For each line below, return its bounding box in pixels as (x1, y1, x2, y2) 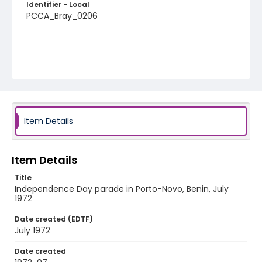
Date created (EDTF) (15, 214, 93, 224)
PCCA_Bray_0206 (26, 10, 98, 22)
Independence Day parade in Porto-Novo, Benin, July (15, 183, 229, 195)
